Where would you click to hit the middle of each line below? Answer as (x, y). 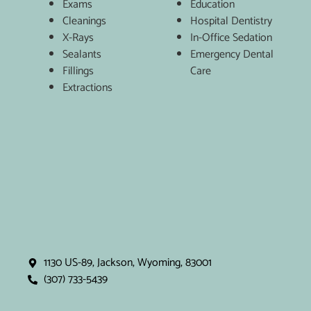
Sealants (82, 54)
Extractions (87, 87)
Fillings (78, 71)
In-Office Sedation (231, 37)
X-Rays (78, 37)
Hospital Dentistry (231, 21)
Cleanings (84, 21)
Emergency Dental (232, 54)
